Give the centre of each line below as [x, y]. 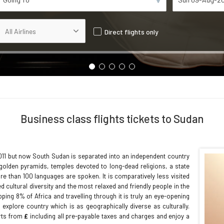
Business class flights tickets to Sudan [112, 118]
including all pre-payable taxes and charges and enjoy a [109, 216]
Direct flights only [131, 32]
